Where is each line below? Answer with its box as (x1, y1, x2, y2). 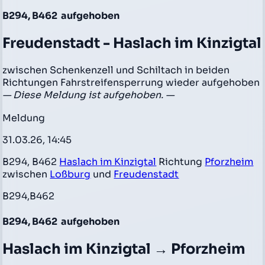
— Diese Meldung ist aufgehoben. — (2, 88, 174, 101)
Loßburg (50, 168, 91, 181)
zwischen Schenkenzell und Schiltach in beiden (2, 63, 230, 76)
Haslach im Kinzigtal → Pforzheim (2, 240, 246, 258)
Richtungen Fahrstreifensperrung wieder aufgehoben (2, 76, 260, 89)
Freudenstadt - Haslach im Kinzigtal (2, 34, 262, 52)
